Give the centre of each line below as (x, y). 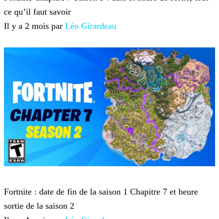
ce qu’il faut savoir (37, 12)
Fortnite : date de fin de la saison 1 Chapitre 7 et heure (101, 192)
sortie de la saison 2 (39, 206)
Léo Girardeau (91, 26)
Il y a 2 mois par (34, 26)
